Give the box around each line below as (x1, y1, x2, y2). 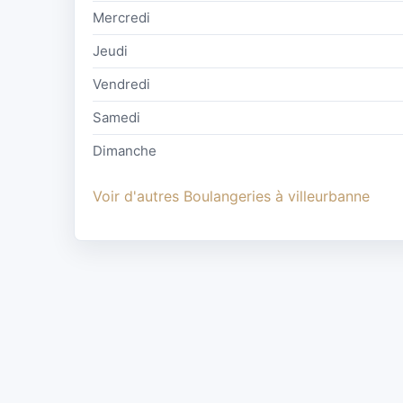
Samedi (93, 109, 140, 127)
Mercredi (93, 9, 150, 27)
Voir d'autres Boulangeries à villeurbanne (93, 187, 370, 206)
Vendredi (93, 76, 150, 94)
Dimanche (93, 142, 157, 160)
